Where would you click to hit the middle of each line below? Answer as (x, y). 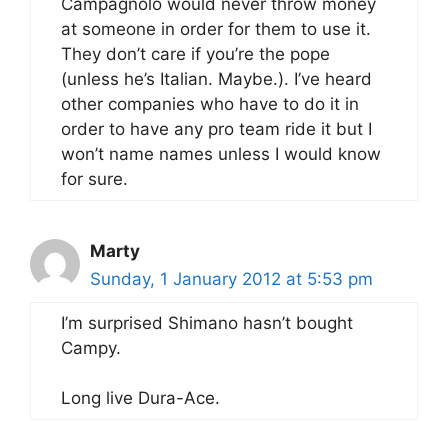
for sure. (94, 178)
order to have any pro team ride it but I (216, 128)
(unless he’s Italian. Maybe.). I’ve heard (216, 78)
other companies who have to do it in (210, 103)
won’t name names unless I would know (221, 153)
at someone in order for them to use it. (216, 28)
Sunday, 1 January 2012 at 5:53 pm (231, 278)
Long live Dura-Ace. (140, 398)
